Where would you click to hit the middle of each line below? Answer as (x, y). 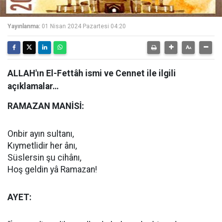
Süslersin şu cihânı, (44, 158)
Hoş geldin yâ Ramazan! (52, 169)
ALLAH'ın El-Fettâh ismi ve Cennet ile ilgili (92, 73)
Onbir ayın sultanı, (41, 134)
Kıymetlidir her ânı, (42, 146)
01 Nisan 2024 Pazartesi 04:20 (84, 26)
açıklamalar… (33, 86)
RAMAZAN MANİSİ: (46, 106)
